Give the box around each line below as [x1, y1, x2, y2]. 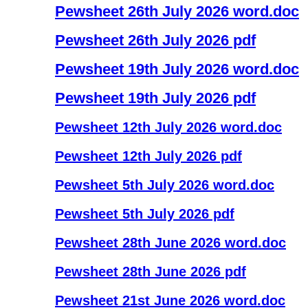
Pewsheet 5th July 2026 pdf [55, 206, 234, 221]
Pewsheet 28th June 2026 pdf [55, 264, 246, 279]
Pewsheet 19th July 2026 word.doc [55, 60, 299, 78]
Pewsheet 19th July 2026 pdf [55, 89, 256, 107]
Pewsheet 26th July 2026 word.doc [55, 3, 299, 20]
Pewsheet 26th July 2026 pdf [55, 32, 256, 49]
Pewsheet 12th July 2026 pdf [55, 148, 242, 164]
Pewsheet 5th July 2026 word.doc [55, 177, 274, 192]
